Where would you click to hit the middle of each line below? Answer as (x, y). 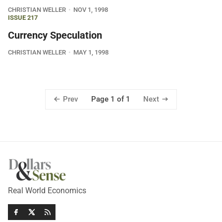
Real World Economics (47, 191)
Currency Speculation (55, 35)
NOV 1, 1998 (90, 10)
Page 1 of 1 (111, 99)
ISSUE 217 (23, 18)
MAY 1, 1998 (91, 52)
